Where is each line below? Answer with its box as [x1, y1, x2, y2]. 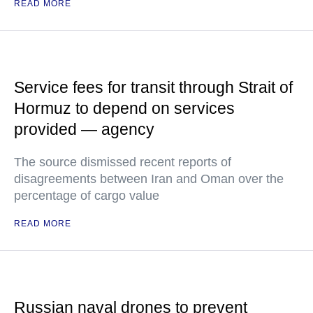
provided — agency [14, 120, 154, 139]
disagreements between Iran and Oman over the [14, 172, 284, 187]
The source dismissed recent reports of [14, 155, 231, 170]
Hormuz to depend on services [14, 99, 235, 118]
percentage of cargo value [14, 189, 159, 203]
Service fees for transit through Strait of [14, 78, 293, 97]
